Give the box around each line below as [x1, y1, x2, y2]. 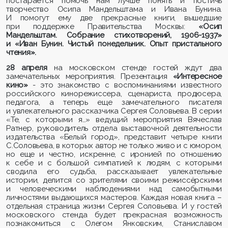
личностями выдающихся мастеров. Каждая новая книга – [6, 193, 222, 203]
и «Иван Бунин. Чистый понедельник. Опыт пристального [6, 39, 222, 48]
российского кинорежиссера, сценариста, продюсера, [6, 89, 222, 99]
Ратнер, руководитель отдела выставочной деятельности [6, 124, 222, 133]
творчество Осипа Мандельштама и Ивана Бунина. [6, 4, 222, 14]
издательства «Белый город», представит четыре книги [6, 132, 222, 142]
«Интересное [173, 72, 222, 81]
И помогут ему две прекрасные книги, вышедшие [6, 13, 222, 22]
